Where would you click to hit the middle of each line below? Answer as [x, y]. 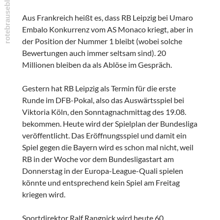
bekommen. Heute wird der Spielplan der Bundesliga [110, 124]
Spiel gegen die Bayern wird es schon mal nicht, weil [108, 147]
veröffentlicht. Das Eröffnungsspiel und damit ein [104, 136]
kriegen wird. [43, 194]
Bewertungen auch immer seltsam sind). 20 [94, 53]
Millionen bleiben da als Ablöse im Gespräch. [97, 65]
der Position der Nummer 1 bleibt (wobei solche [102, 41]
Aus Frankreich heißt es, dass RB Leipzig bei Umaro [107, 18]
